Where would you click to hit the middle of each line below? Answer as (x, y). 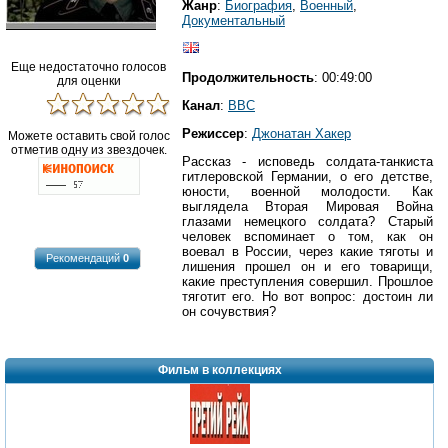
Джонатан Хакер (301, 133)
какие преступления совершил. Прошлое (307, 281)
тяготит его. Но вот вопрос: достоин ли (307, 296)
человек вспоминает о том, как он (307, 236)
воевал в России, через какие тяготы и (307, 251)
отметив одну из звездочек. (88, 149)
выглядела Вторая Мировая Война (307, 206)
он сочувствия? (229, 311)
